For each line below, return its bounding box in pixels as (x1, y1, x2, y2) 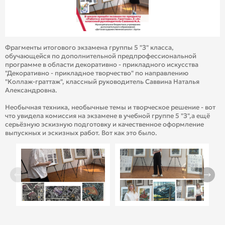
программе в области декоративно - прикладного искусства (5, 60, 199, 69)
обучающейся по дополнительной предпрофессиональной (5, 51, 197, 60)
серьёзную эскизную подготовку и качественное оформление (5, 120, 204, 129)
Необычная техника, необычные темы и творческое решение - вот (5, 102, 216, 111)
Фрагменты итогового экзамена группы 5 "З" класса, (5, 43, 174, 52)
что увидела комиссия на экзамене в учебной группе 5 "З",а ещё (5, 111, 210, 120)
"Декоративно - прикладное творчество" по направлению (5, 68, 189, 77)
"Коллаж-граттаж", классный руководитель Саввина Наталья (5, 77, 200, 86)
